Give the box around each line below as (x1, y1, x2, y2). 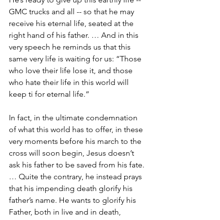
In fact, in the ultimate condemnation (9, 112, 139, 122)
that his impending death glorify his (9, 183, 135, 193)
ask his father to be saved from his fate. (9, 160, 146, 169)
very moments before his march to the (9, 136, 143, 146)
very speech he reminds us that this (9, 42, 133, 52)
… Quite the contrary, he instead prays (9, 171, 144, 181)
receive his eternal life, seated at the (9, 18, 136, 28)
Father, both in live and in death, (9, 207, 123, 217)
